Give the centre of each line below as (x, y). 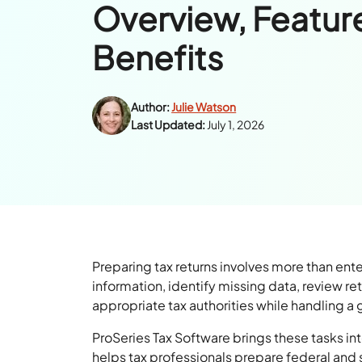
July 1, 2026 (236, 125)
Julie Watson (204, 107)
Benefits (158, 57)
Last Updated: (168, 125)
